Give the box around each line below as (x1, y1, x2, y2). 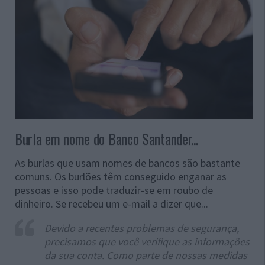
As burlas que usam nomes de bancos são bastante (15, 156, 240, 170)
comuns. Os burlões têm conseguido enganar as (15, 170, 227, 184)
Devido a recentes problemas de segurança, (44, 221, 239, 235)
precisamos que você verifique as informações (44, 235, 250, 249)
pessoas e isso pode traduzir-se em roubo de (15, 183, 213, 198)
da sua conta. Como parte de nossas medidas (44, 248, 247, 263)
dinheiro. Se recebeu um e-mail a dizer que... (15, 197, 208, 211)
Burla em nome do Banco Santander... (15, 128, 198, 150)
